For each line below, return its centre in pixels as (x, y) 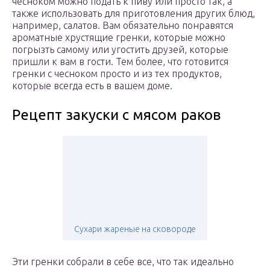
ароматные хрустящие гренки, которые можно (119, 38)
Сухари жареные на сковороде (135, 229)
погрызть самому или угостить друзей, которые (120, 50)
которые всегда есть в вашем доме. (92, 86)
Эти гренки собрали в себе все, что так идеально (123, 262)
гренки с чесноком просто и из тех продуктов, (117, 74)
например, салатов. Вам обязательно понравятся (123, 26)
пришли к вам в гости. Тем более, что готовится (120, 62)
